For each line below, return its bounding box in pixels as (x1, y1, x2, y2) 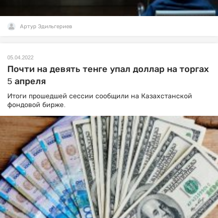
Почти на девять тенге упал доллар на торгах (7, 64, 209, 74)
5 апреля (7, 76, 46, 86)
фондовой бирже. (7, 101, 68, 109)
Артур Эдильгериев (20, 23, 72, 29)
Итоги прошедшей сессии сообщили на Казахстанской (7, 92, 192, 100)
